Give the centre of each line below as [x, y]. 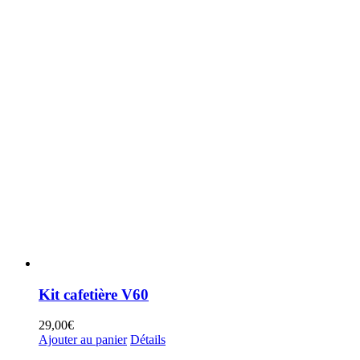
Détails [148, 340]
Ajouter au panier [83, 340]
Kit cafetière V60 [94, 294]
